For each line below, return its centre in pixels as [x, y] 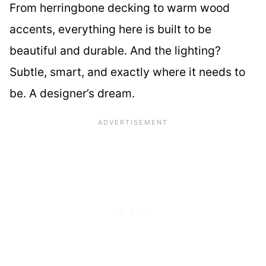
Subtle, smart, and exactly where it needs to [127, 72]
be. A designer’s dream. [72, 94]
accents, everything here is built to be [110, 29]
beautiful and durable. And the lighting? [115, 51]
